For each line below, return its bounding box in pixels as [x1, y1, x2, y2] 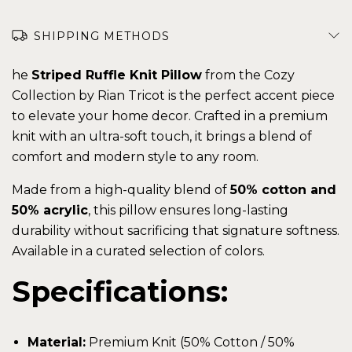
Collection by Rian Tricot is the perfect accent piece [12, 88, 335, 103]
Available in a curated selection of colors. [12, 244, 265, 258]
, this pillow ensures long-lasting [88, 203, 288, 218]
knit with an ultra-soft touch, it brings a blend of [12, 129, 312, 144]
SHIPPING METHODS [34, 29, 170, 43]
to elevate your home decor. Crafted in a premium [12, 108, 328, 123]
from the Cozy [202, 68, 295, 82]
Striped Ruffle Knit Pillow [31, 68, 202, 82]
